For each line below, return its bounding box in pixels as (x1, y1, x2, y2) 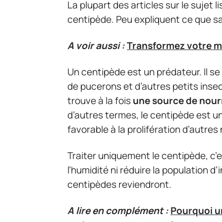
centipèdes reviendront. (67, 178, 171, 191)
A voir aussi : (67, 39, 125, 52)
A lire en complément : (67, 204, 168, 217)
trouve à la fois (67, 94, 133, 107)
